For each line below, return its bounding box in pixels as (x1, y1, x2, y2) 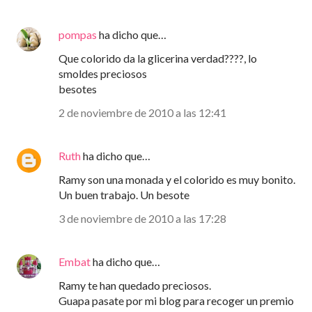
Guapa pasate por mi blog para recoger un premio (58, 294, 294, 308)
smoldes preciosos (58, 67, 147, 81)
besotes (58, 82, 97, 96)
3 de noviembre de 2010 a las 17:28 (58, 212, 226, 226)
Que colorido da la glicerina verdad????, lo (58, 52, 257, 65)
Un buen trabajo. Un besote (58, 188, 189, 202)
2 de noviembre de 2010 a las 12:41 (58, 106, 226, 120)
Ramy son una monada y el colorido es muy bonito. (58, 173, 295, 187)
